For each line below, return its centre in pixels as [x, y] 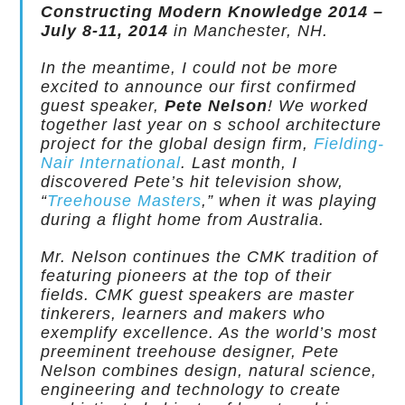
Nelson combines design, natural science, [209, 371]
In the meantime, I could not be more [190, 68]
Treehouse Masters [125, 201]
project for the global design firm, [178, 144]
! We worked [318, 106]
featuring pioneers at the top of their [187, 276]
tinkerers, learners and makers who [184, 314]
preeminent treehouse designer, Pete [190, 352]
